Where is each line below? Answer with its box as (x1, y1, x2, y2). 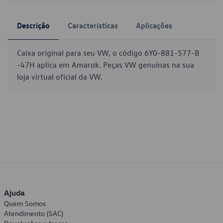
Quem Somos (4, 199, 46, 208)
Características (68, 20, 118, 30)
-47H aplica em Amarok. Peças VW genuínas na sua (17, 60, 194, 70)
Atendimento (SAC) (4, 209, 63, 218)
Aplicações (136, 20, 172, 30)
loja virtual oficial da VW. (17, 72, 103, 82)
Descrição (17, 20, 50, 30)
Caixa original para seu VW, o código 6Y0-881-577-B (17, 48, 199, 58)
